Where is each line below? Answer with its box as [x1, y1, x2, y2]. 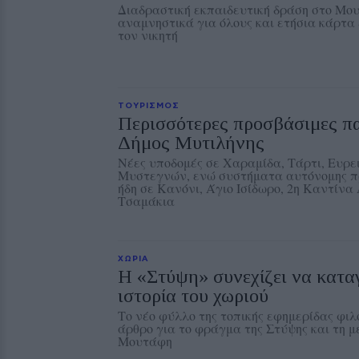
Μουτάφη [118, 333, 172, 349]
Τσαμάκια [118, 192, 175, 209]
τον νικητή [118, 26, 178, 43]
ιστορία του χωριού [118, 285, 268, 306]
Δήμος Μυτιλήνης [118, 132, 264, 153]
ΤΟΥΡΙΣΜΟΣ [118, 100, 179, 110]
